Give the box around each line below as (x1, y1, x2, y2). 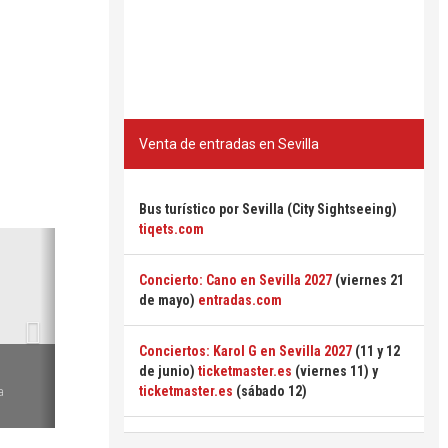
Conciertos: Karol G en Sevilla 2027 (139, 343, 352, 359)
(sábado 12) (233, 383, 307, 399)
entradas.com (198, 292, 282, 308)
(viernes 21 (332, 272, 404, 288)
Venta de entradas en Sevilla (139, 136, 319, 152)
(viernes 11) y (292, 363, 378, 379)
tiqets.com (139, 221, 204, 237)
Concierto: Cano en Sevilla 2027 (139, 272, 332, 288)
